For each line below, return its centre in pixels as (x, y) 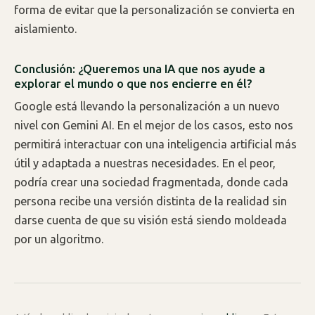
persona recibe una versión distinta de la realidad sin (150, 201)
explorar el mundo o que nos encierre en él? (133, 83)
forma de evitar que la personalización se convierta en (154, 9)
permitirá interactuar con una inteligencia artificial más (155, 144)
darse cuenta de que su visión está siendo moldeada (150, 220)
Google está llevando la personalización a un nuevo (147, 107)
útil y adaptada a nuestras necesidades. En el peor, (145, 163)
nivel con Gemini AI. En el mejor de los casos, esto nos (154, 126)
